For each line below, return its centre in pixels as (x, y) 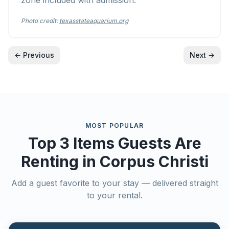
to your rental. (114, 195)
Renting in (60, 162)
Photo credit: (39, 21)
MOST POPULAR (114, 125)
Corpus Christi (154, 162)
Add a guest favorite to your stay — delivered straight (114, 183)
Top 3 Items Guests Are (114, 143)
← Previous (34, 55)
